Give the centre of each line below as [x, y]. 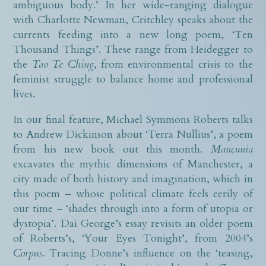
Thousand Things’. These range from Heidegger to [133, 49]
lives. [24, 94]
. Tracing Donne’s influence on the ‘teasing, [148, 253]
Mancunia [232, 149]
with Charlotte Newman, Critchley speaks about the [133, 20]
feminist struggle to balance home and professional [133, 79]
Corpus [28, 253]
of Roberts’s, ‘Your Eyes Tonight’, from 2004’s [133, 238]
